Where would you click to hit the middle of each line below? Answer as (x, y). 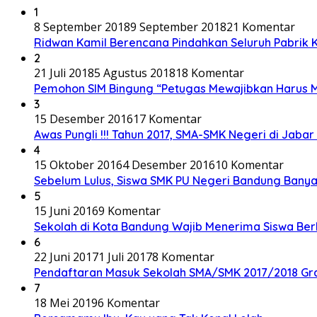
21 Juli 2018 (64, 73)
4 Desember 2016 (169, 165)
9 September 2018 (178, 27)
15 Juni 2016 (66, 211)
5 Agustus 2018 (135, 73)
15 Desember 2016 (83, 119)
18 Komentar (210, 73)
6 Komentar (129, 303)
